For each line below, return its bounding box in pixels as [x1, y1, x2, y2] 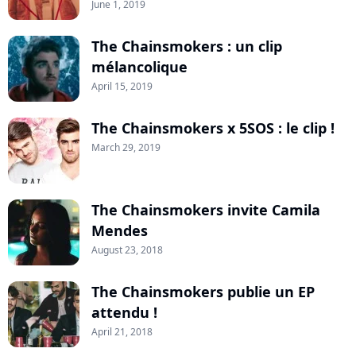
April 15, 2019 [91, 79, 153, 94]
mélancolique [91, 57, 188, 77]
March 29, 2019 [91, 141, 161, 155]
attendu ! [91, 303, 157, 323]
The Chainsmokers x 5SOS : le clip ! [91, 118, 335, 138]
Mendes [91, 221, 148, 241]
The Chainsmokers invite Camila [91, 200, 320, 220]
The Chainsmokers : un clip [91, 37, 282, 56]
